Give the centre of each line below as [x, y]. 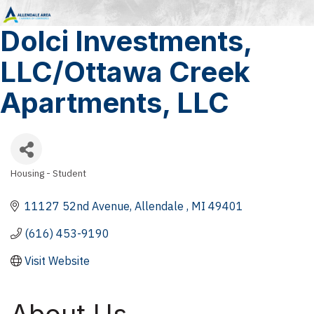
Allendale [161, 206]
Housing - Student [48, 173]
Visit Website [57, 260]
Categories [46, 183]
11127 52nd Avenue [77, 206]
